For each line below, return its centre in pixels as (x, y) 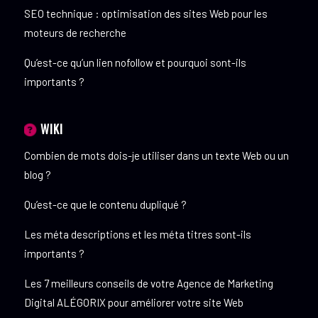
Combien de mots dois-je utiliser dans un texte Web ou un (156, 156)
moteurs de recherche (75, 33)
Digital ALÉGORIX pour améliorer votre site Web (133, 303)
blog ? (37, 175)
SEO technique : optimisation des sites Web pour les (146, 14)
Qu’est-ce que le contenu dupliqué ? (105, 205)
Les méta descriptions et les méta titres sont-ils (137, 235)
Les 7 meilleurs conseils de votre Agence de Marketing (148, 284)
